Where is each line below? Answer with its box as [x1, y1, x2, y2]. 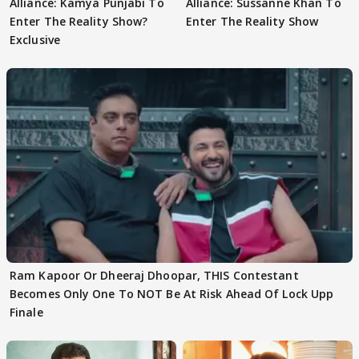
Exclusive [10, 31, 60, 47]
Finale [10, 304, 43, 320]
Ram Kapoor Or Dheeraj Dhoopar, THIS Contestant [10, 267, 299, 283]
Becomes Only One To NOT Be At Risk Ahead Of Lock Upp [10, 285, 334, 301]
